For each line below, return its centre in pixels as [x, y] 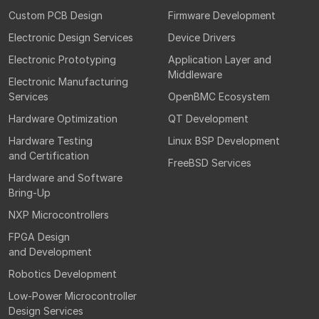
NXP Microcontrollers [59, 215]
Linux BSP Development [224, 141]
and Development [50, 252]
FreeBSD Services [210, 163]
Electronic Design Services [71, 38]
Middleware [195, 75]
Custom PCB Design [56, 16]
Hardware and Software [66, 178]
